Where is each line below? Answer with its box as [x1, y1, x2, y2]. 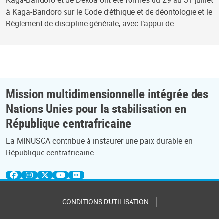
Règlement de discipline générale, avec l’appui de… [6, 18, 179, 29]
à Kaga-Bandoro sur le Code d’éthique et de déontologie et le [6, 6, 212, 18]
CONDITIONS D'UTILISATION [62, 197, 149, 206]
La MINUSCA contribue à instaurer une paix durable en [6, 135, 193, 146]
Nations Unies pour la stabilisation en [6, 100, 186, 116]
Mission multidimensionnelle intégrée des [6, 85, 208, 102]
